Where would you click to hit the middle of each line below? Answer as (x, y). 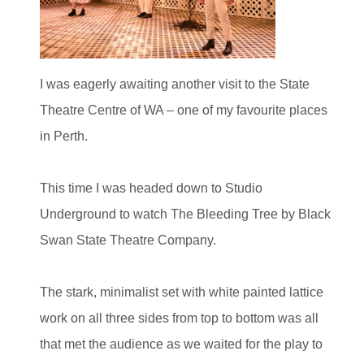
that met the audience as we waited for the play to (181, 344)
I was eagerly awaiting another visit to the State (175, 84)
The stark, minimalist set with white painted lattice (182, 292)
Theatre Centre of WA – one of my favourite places (184, 110)
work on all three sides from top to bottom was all (179, 318)
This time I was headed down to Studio (151, 188)
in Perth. (64, 136)
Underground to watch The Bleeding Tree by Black (185, 214)
